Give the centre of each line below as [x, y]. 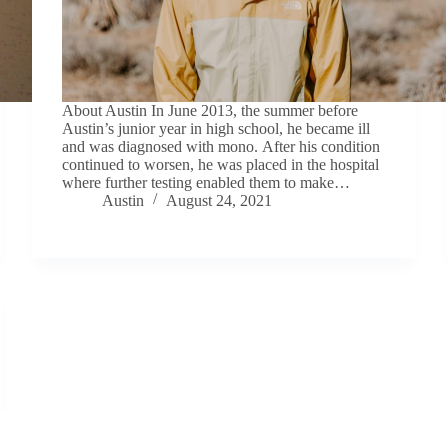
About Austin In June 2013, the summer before [210, 110]
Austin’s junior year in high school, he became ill [216, 128]
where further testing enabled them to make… [206, 182]
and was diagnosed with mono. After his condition [221, 146]
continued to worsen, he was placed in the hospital [221, 164]
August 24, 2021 [219, 200]
